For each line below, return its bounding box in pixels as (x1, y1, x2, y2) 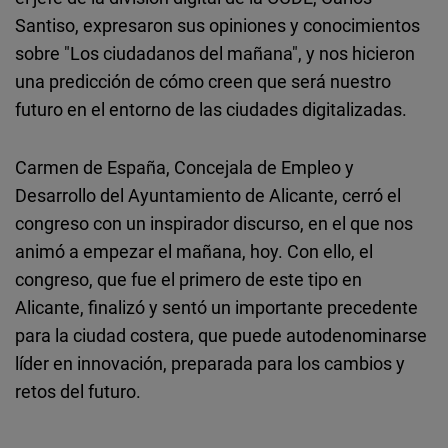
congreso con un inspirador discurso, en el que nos (15, 211, 413, 236)
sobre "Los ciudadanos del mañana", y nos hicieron (15, 41, 415, 66)
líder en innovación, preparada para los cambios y (15, 351, 405, 376)
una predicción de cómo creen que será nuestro (15, 69, 391, 94)
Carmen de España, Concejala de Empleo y (15, 155, 354, 180)
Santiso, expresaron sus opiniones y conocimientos (15, 13, 420, 38)
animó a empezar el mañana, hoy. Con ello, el (15, 239, 373, 264)
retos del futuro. (15, 379, 141, 404)
